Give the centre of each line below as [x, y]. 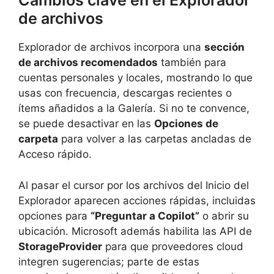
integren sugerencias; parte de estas [109, 261]
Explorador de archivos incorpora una [111, 47]
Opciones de [186, 124]
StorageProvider [60, 246]
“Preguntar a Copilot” [145, 216]
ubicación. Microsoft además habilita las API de [135, 231]
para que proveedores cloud [173, 246]
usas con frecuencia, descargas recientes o [125, 93]
